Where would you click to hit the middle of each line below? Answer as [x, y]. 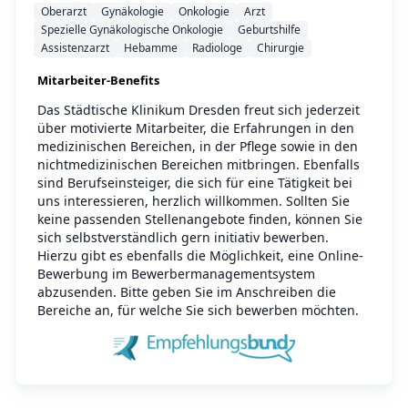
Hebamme [151, 47]
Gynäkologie [133, 11]
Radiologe [217, 47]
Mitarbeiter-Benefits [98, 80]
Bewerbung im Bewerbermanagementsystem [176, 273]
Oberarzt [64, 11]
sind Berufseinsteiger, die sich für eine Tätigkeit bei [195, 182]
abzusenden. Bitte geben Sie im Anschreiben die [187, 291]
